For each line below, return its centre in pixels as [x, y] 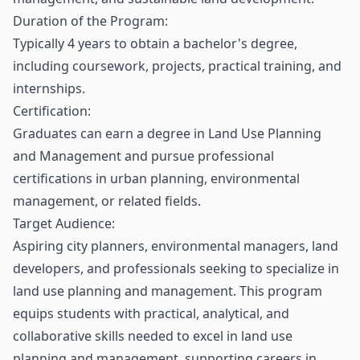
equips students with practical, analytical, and [151, 313]
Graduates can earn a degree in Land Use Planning [167, 133]
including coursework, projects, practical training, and [177, 66]
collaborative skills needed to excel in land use [153, 336]
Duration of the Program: [90, 21]
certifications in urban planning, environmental [156, 178]
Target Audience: [64, 223]
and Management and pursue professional [143, 156]
